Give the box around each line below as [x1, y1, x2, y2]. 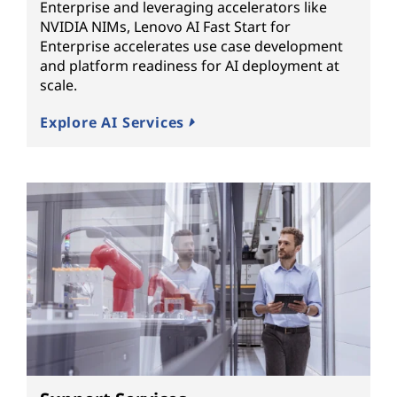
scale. [40, 74, 77, 95]
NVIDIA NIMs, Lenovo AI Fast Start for [40, 16, 291, 36]
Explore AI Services [40, 112, 189, 132]
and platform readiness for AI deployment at [40, 55, 339, 75]
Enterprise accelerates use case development [40, 35, 343, 56]
